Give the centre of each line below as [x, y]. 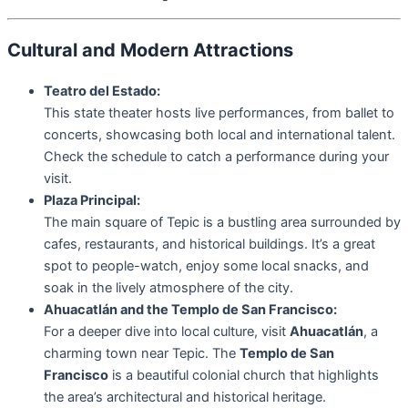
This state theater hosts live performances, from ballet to [219, 112]
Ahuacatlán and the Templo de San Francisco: [190, 309]
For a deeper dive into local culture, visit [167, 331]
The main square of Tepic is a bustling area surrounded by [222, 222]
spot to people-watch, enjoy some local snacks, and [206, 265]
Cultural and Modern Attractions [150, 50]
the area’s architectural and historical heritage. [185, 397]
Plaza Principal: [92, 200]
